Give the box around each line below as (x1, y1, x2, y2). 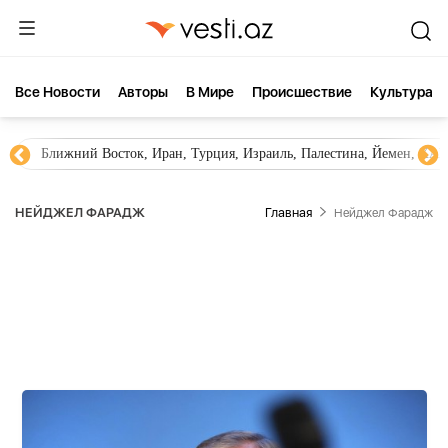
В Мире (186, 84, 234, 100)
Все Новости (15, 84, 100, 100)
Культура (370, 84, 433, 100)
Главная (265, 205, 312, 220)
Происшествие (252, 84, 352, 100)
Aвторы (118, 84, 168, 100)
